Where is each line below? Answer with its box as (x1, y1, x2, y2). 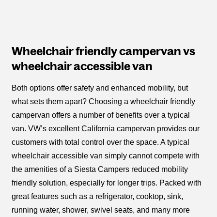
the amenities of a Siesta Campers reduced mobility (12, 165, 188, 173)
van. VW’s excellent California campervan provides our (12, 124, 200, 133)
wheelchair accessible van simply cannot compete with (12, 151, 200, 160)
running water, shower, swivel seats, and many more (12, 205, 190, 214)
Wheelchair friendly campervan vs (12, 44, 195, 58)
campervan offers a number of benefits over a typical (12, 110, 190, 119)
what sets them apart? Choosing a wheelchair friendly (12, 97, 195, 106)
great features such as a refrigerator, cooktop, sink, (12, 192, 183, 201)
